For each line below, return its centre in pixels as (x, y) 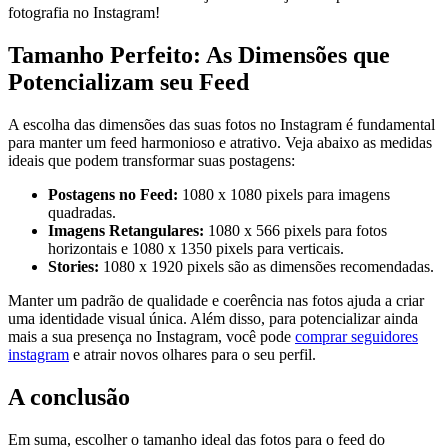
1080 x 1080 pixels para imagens (284, 194)
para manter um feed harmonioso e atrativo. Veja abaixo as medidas (220, 142)
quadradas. (82, 212)
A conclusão (69, 396)
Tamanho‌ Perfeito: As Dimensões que (199, 54)
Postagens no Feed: (113, 194)
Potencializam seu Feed (128, 81)
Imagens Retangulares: (126, 230)
